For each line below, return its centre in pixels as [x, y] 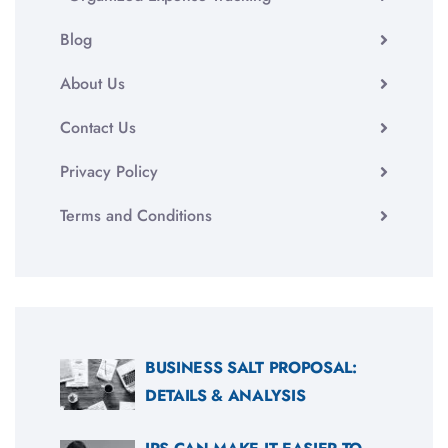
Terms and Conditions [136, 215]
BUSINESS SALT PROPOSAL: [251, 367]
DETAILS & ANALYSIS [225, 395]
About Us [92, 83]
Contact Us [98, 127]
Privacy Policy [109, 171]
